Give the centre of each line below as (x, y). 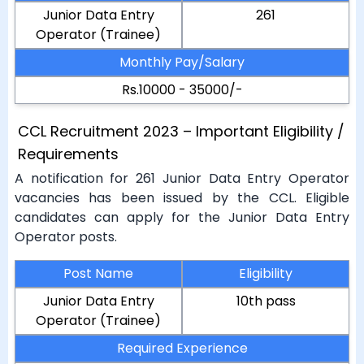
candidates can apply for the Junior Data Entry (182, 217)
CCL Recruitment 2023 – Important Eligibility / (181, 131)
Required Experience (182, 348)
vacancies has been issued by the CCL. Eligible (182, 198)
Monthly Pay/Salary (182, 62)
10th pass (266, 301)
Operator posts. (66, 237)
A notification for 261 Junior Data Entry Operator (182, 178)
